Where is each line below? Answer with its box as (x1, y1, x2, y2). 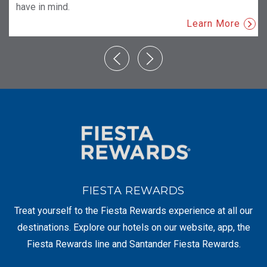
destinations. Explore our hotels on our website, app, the (17, 221, 250, 233)
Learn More (187, 17, 240, 29)
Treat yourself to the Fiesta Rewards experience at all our (14, 204, 253, 216)
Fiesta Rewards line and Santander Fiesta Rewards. (26, 238, 241, 250)
